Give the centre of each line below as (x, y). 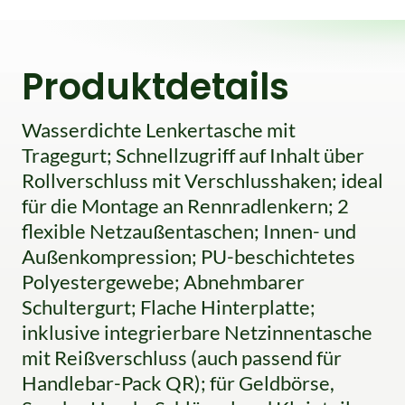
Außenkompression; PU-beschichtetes (188, 256)
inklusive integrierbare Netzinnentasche (197, 332)
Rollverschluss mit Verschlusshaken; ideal (202, 180)
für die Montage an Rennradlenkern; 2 (185, 206)
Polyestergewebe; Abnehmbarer (163, 282)
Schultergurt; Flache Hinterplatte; (169, 307)
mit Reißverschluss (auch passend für (182, 358)
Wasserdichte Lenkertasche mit (159, 130)
